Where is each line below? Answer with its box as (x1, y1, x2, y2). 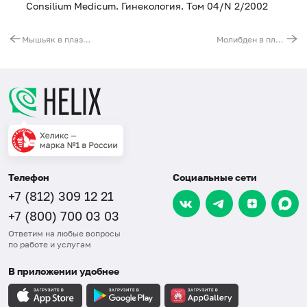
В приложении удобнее (8, 265, 119, 278)
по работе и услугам (8, 239, 91, 250)
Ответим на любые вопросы (8, 228, 121, 239)
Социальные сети (173, 171, 257, 184)
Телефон (8, 171, 49, 184)
